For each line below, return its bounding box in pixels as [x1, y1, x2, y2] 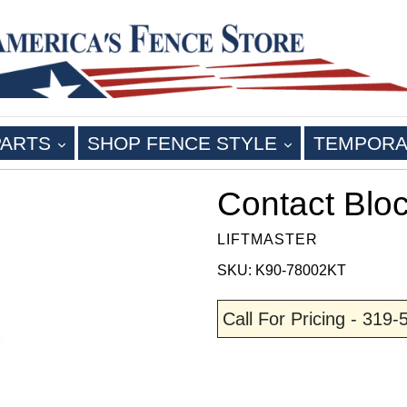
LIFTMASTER [217, 232, 318, 248]
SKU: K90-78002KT [217, 263, 346, 279]
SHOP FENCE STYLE [87, 133, 283, 154]
